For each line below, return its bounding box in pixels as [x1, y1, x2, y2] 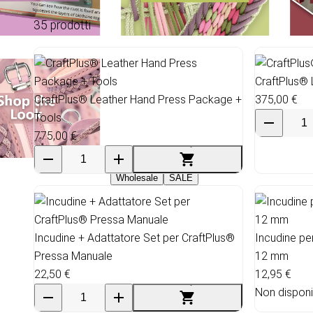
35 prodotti [34, 17, 91, 32]
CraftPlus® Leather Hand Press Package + [34, 92, 242, 106]
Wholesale [116, 172, 158, 183]
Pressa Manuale [34, 249, 112, 263]
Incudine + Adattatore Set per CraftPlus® [34, 231, 235, 245]
